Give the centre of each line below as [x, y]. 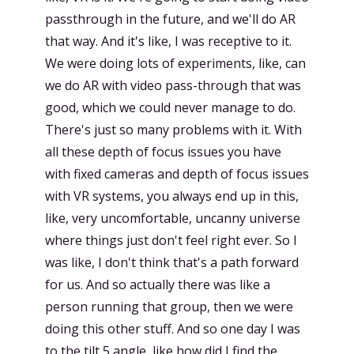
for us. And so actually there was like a [158, 284]
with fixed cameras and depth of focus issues [177, 174]
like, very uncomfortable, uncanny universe [173, 218]
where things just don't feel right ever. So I [171, 240]
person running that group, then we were [169, 307]
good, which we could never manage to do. [170, 107]
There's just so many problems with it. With [173, 130]
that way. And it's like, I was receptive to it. [168, 41]
